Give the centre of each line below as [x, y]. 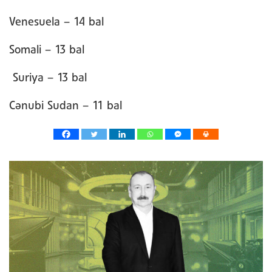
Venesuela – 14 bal [56, 22]
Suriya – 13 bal [48, 78]
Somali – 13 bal [47, 50]
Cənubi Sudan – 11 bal [66, 106]
